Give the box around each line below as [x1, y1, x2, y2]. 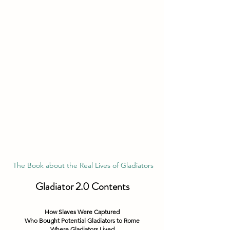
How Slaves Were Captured [45, 207, 120, 216]
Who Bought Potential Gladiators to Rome [25, 216, 140, 224]
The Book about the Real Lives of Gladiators [13, 160, 154, 170]
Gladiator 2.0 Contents [35, 179, 129, 194]
